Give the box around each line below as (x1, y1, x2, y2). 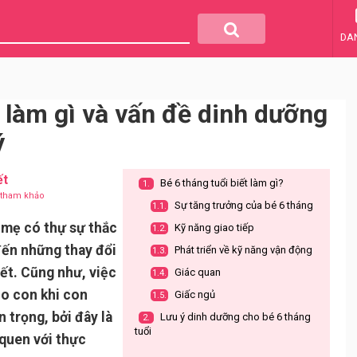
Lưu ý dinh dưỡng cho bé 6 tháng (158, 311, 311, 323)
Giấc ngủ (172, 288, 215, 300)
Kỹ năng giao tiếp (172, 222, 254, 233)
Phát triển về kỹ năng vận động (172, 244, 312, 256)
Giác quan (172, 266, 221, 278)
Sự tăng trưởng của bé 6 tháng (172, 199, 313, 211)
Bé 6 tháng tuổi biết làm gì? (158, 177, 284, 189)
